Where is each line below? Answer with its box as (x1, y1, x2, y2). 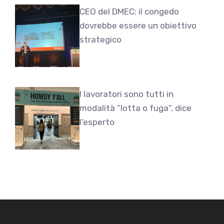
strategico (79, 34, 122, 44)
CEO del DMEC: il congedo (79, 6, 179, 16)
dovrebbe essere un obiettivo (79, 20, 197, 30)
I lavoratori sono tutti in (79, 88, 174, 99)
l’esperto (79, 116, 115, 127)
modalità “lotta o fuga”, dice (79, 102, 192, 113)
